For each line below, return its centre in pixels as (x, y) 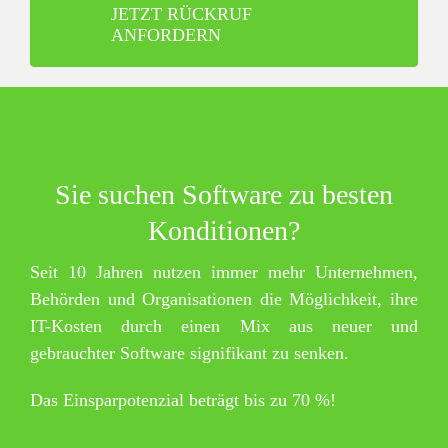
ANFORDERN (165, 34)
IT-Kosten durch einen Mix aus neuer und (224, 325)
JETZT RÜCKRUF (181, 13)
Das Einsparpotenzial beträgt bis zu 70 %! (182, 399)
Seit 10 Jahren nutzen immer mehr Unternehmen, (224, 271)
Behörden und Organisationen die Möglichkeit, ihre (224, 298)
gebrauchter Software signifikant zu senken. (189, 352)
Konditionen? (224, 230)
